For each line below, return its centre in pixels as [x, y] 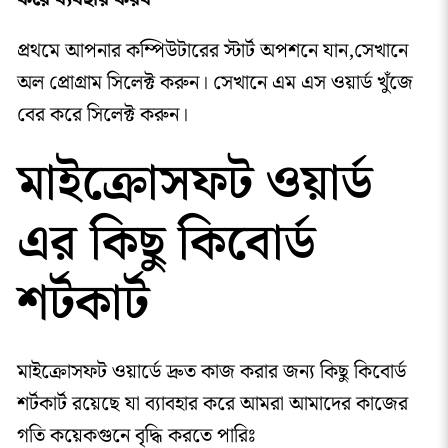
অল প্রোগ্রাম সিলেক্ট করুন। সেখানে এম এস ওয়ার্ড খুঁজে [214, 83]
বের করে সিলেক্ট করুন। [102, 115]
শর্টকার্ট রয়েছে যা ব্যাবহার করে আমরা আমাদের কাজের [212, 403]
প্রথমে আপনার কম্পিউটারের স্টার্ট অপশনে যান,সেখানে [212, 51]
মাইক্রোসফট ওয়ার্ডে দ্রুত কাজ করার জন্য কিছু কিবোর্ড [211, 371]
